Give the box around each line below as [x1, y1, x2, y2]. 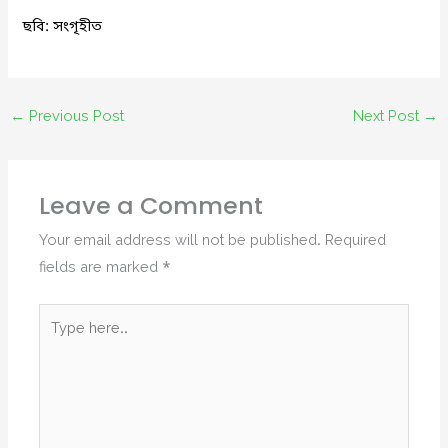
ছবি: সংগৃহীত [22, 18, 103, 38]
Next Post [353, 107, 424, 127]
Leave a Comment [39, 191, 264, 224]
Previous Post [24, 107, 124, 127]
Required [325, 231, 387, 251]
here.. [38, 333, 78, 353]
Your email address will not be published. [39, 231, 322, 251]
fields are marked [39, 258, 163, 278]
